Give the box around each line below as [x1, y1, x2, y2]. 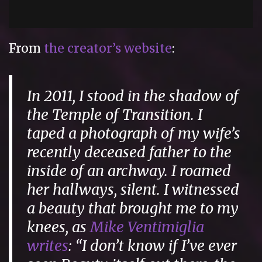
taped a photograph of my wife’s [27, 123, 241, 143]
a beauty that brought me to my [27, 198, 239, 218]
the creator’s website [44, 40, 172, 57]
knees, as [27, 217, 91, 236]
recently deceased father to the [27, 142, 232, 161]
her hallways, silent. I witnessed [27, 180, 240, 199]
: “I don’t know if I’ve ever [68, 236, 237, 255]
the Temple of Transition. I [27, 105, 203, 124]
